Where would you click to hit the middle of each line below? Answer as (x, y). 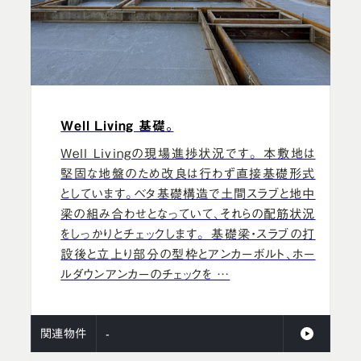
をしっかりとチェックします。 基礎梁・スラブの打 (188, 234)
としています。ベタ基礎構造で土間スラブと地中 (188, 194)
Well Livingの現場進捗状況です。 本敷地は (188, 154)
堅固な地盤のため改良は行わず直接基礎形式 (188, 174)
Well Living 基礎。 (117, 125)
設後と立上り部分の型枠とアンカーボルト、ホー (188, 255)
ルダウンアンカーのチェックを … (145, 275)
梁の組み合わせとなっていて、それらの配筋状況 (188, 214)
